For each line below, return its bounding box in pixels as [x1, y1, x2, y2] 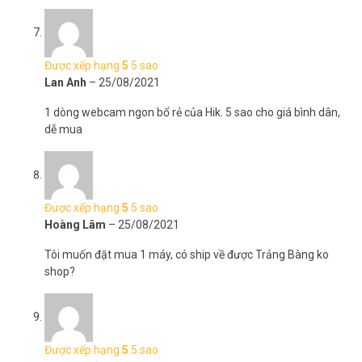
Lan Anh [44, 76, 89, 89]
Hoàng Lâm [44, 218, 108, 231]
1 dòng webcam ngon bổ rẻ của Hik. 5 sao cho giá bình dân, [44, 106, 340, 119]
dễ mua [44, 123, 82, 136]
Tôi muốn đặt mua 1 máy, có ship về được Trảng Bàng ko [44, 248, 329, 261]
